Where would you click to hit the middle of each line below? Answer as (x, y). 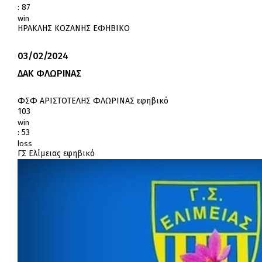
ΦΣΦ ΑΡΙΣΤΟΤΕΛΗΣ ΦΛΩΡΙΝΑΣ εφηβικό (93, 101)
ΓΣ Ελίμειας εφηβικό (56, 154)
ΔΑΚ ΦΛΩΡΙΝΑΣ (49, 74)
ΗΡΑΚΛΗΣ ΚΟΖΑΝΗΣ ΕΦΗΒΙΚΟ (74, 29)
